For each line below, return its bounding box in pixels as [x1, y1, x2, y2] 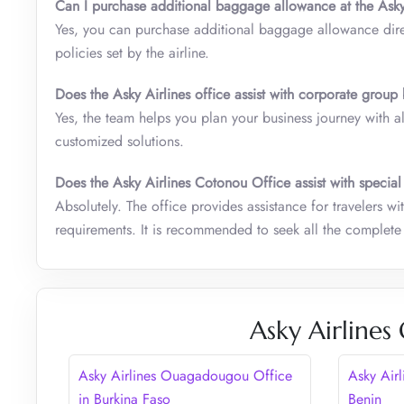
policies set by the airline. [55, 41, 209, 63]
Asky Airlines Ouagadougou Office [78, 364, 292, 386]
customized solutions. [55, 130, 184, 151]
